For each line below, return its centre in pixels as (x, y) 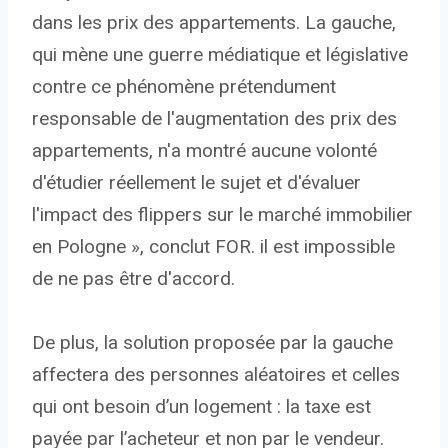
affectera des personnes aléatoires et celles (216, 375)
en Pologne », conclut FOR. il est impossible (213, 247)
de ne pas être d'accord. (133, 279)
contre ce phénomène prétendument (184, 87)
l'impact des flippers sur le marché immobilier (222, 215)
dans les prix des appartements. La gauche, (214, 23)
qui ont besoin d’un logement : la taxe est (201, 407)
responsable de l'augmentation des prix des (214, 119)
